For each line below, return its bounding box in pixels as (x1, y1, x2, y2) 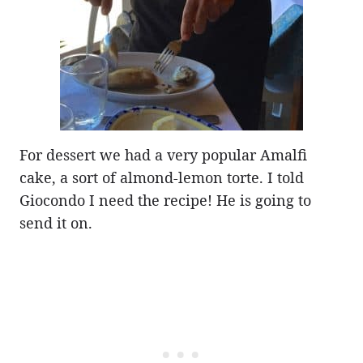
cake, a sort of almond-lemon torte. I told (19, 167, 304, 187)
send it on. (19, 212, 92, 233)
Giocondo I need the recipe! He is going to (19, 190, 311, 210)
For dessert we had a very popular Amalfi (19, 144, 307, 164)
